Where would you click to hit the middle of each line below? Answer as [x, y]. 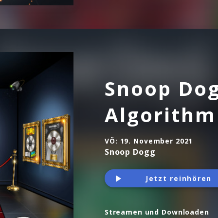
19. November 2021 [156, 141]
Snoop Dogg [130, 152]
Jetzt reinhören [178, 178]
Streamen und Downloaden [157, 212]
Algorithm [160, 114]
